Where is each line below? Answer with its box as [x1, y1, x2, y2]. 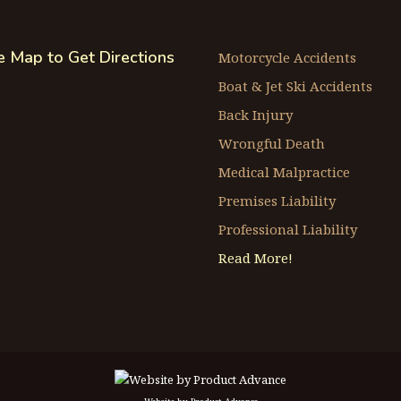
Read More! [218, 248, 293, 267]
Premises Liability [218, 191, 336, 209]
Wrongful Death [218, 133, 325, 152]
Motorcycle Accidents [218, 47, 356, 66]
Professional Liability [218, 219, 357, 238]
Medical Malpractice [218, 162, 350, 181]
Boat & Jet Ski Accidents [218, 76, 372, 95]
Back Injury [218, 105, 293, 124]
